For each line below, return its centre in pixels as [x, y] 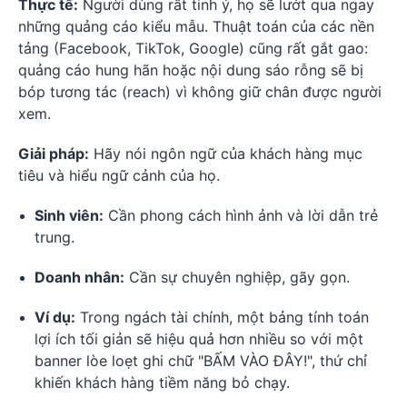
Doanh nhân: [79, 278]
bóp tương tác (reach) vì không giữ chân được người [200, 92]
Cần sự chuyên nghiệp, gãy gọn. [237, 278]
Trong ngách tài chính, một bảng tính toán [222, 318]
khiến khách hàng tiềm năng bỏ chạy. [162, 383]
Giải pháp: [54, 154]
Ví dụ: [55, 318]
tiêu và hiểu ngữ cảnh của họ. [119, 176]
